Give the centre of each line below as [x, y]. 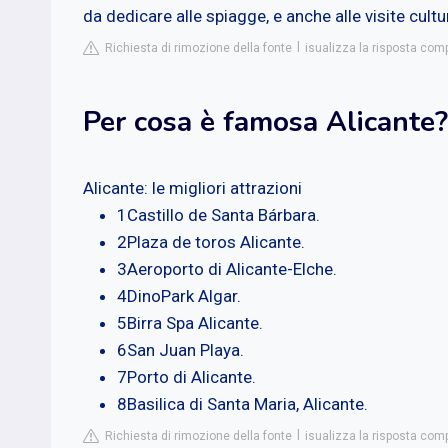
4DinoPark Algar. [179, 295]
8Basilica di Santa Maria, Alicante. [242, 403]
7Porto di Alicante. [186, 376]
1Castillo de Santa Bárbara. [218, 214]
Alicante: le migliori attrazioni [192, 187]
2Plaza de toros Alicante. [211, 241]
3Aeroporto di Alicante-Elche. [227, 268]
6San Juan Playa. [180, 349]
